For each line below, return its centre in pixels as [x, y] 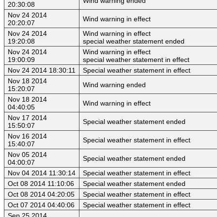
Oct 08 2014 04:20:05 [41, 194]
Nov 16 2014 [27, 136]
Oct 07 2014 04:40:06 [41, 205]
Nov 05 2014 [27, 155]
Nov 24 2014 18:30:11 [42, 70]
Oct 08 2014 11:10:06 [41, 184]
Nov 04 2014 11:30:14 [42, 173]
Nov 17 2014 [27, 118]
